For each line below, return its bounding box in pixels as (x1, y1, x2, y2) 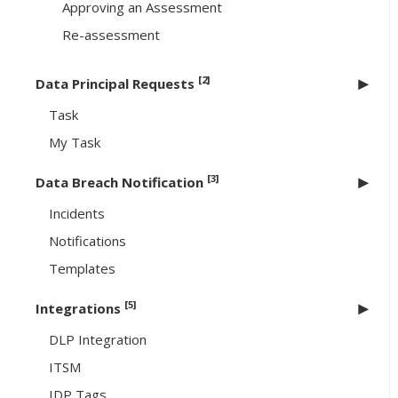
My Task (49, 133, 100, 152)
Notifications (49, 232, 126, 251)
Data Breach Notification (36, 173, 207, 192)
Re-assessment (62, 26, 160, 44)
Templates (49, 259, 115, 278)
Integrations (36, 299, 124, 318)
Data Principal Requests (36, 75, 198, 93)
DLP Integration (49, 330, 147, 349)
